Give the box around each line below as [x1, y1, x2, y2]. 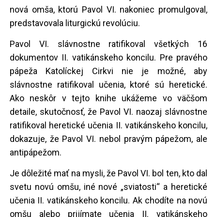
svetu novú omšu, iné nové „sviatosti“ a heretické [10, 181, 207, 192]
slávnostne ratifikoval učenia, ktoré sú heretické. [10, 79, 207, 90]
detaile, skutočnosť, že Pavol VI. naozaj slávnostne [10, 106, 207, 117]
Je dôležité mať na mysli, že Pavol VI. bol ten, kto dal [10, 168, 207, 178]
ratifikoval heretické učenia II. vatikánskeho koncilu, [10, 120, 207, 130]
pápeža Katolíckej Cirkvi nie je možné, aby [10, 65, 207, 76]
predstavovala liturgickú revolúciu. [10, 17, 140, 28]
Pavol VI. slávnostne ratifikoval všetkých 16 [10, 38, 207, 49]
